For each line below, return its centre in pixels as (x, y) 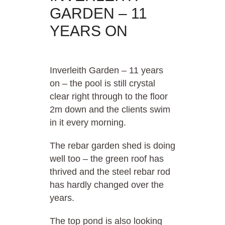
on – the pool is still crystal (102, 84)
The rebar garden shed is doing (113, 146)
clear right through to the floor (109, 97)
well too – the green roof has (107, 159)
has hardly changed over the (107, 185)
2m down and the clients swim (110, 110)
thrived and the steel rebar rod (110, 172)
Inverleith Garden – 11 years (106, 71)
